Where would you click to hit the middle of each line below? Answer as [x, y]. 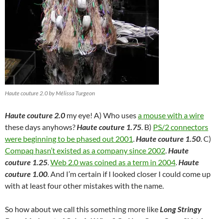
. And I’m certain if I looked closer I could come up [129, 174]
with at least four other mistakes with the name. [84, 186]
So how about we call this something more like [82, 209]
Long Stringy [181, 209]
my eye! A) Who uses [101, 115]
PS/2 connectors [181, 127]
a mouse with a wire [171, 115]
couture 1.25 [26, 162]
